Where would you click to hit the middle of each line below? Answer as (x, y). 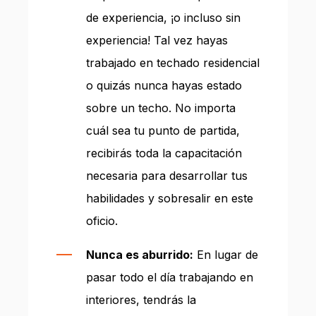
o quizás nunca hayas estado (164, 85)
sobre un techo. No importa (161, 108)
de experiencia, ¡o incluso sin (163, 17)
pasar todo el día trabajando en (170, 277)
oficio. (102, 220)
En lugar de (226, 254)
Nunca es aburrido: (140, 254)
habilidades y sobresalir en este (170, 198)
